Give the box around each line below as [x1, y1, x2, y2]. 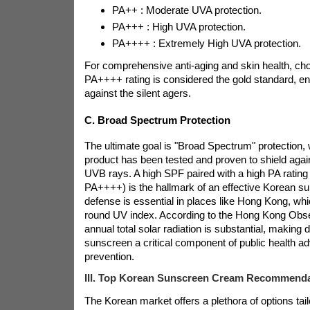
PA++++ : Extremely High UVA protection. [111, 37, 301, 50]
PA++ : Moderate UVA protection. [111, 4, 262, 17]
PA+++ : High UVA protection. [111, 21, 246, 33]
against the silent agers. [84, 87, 191, 100]
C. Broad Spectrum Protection [84, 113, 230, 126]
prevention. [84, 250, 134, 262]
